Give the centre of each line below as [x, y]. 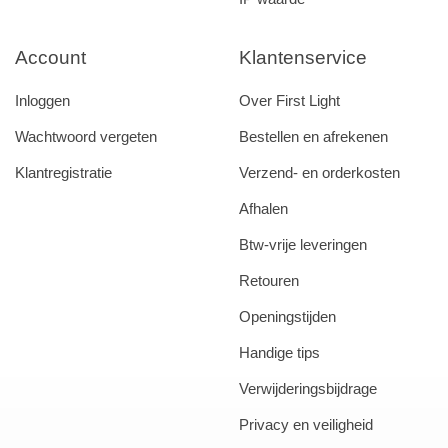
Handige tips [279, 352]
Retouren [269, 280]
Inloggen [42, 100]
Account [50, 57]
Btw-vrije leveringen [303, 244]
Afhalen [263, 208]
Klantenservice [303, 57]
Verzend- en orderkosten [319, 172]
